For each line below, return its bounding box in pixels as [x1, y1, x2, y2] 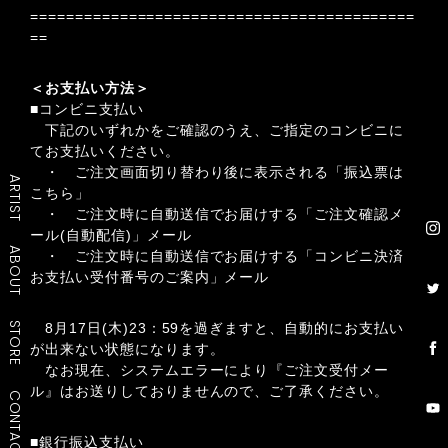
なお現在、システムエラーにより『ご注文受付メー [30, 362, 390, 378]
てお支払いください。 [30, 143, 180, 159]
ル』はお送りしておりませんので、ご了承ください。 [30, 383, 390, 399]
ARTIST [5, 173, 26, 221]
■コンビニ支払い [30, 101, 144, 117]
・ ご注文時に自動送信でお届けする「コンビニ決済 [30, 248, 405, 264]
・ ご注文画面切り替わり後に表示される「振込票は [30, 164, 405, 180]
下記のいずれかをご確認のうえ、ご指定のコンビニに [30, 122, 405, 138]
